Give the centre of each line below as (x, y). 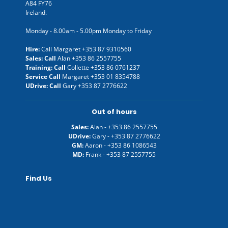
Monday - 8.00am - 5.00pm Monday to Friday (89, 31)
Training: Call (46, 67)
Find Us (39, 178)
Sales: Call (41, 58)
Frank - (96, 154)
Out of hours (114, 111)
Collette (79, 67)
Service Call (44, 76)
